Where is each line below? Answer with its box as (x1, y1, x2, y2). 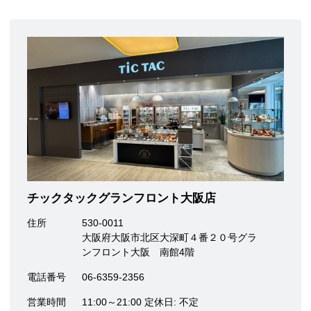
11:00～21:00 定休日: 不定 (82, 296, 199, 308)
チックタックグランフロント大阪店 (27, 191, 216, 205)
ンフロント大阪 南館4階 (82, 246, 194, 258)
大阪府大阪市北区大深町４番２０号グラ (82, 231, 257, 243)
